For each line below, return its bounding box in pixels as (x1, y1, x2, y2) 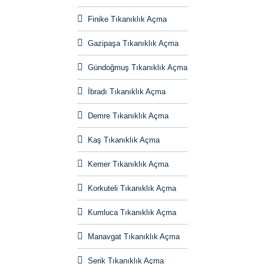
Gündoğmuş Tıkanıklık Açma (87, 62, 187, 72)
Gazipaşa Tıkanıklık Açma (87, 38, 179, 48)
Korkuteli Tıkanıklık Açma (87, 183, 176, 193)
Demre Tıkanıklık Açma (87, 111, 169, 120)
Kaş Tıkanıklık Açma (87, 135, 160, 144)
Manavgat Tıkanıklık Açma (87, 232, 180, 241)
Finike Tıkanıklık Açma (87, 14, 167, 24)
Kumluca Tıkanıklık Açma (87, 207, 176, 217)
